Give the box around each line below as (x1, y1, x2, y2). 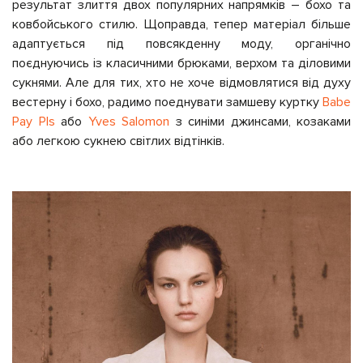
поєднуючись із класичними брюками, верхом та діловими (12, 55, 351, 71)
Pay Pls (12, 113, 55, 130)
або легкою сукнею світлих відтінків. (12, 133, 224, 149)
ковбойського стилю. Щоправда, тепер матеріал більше (12, 16, 351, 32)
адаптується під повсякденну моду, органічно (12, 36, 351, 52)
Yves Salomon (88, 113, 169, 130)
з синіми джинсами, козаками (169, 113, 351, 130)
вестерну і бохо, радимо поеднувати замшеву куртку (12, 94, 322, 110)
